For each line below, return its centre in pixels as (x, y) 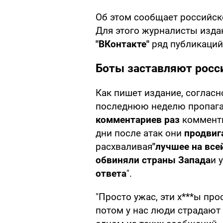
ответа (111, 174)
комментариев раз (138, 120)
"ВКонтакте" (122, 44)
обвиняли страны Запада (153, 160)
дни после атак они (140, 133)
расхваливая (124, 147)
